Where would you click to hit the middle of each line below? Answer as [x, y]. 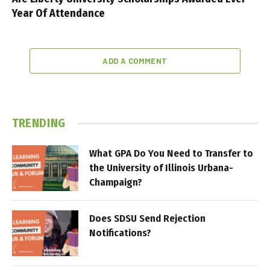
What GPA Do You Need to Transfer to [171, 154]
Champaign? [116, 183]
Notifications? [120, 233]
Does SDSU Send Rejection [147, 219]
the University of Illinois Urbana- [161, 168]
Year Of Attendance [58, 14]
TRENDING [39, 123]
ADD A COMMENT [135, 61]
